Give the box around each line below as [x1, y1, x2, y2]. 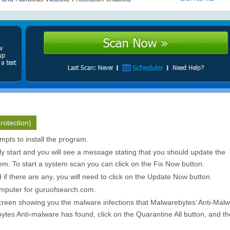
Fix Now [154, 160, 180, 168]
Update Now [147, 172, 187, 181]
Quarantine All [136, 210, 182, 219]
